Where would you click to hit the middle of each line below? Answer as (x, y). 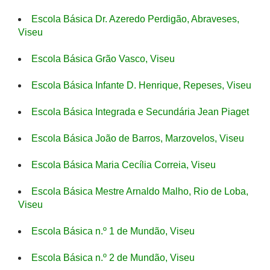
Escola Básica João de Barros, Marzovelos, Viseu (138, 138)
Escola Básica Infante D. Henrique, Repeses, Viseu (141, 85)
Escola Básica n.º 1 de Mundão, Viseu (113, 231)
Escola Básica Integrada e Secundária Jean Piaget (140, 112)
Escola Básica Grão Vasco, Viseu (103, 59)
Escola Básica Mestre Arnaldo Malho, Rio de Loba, (140, 191)
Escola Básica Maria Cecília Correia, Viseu (124, 165)
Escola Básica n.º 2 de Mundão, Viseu (113, 258)
